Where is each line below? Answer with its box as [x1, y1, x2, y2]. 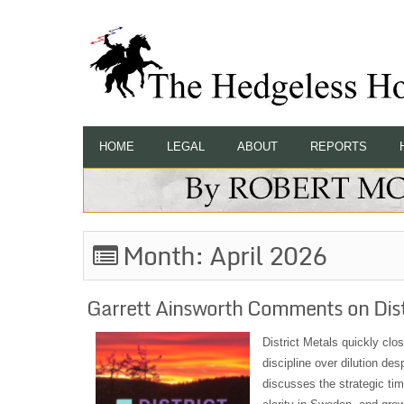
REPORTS [310, 140, 367, 153]
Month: [117, 234, 209, 276]
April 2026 [209, 234, 326, 276]
